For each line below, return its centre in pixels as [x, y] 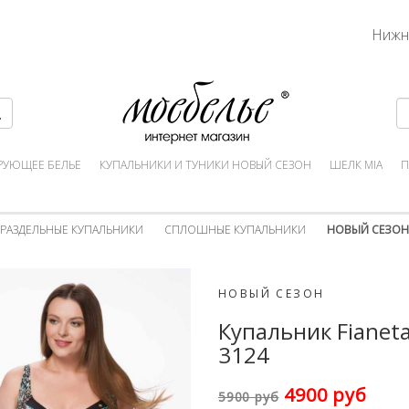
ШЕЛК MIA [356, 165]
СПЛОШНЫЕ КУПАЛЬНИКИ [235, 230]
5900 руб [249, 397]
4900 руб [323, 395]
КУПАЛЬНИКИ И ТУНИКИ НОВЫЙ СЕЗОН [205, 165]
